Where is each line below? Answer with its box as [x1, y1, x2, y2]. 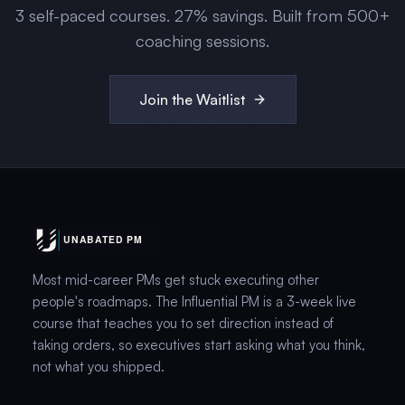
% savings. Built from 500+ [193, 5, 390, 25]
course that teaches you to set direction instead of [32, 315, 334, 332]
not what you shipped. [32, 358, 165, 375]
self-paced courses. [24, 5, 174, 25]
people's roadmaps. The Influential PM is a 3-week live [32, 293, 356, 310]
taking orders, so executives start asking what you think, [32, 336, 365, 353]
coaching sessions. [136, 31, 269, 51]
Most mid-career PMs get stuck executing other [32, 271, 319, 288]
